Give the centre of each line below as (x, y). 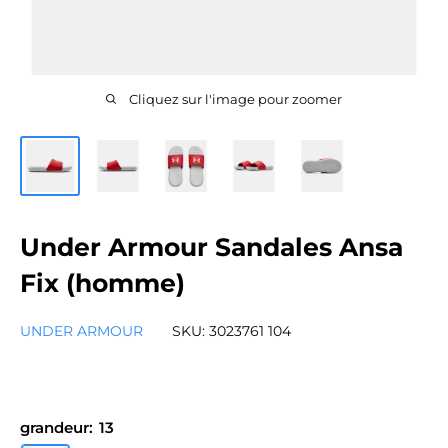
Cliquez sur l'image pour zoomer (235, 99)
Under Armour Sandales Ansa (211, 247)
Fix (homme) (102, 283)
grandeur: (58, 427)
